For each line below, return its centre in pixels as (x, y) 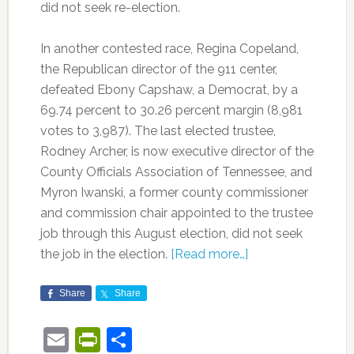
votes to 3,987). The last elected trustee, (158, 131)
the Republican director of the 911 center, (158, 69)
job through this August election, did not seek (171, 233)
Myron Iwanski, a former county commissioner (174, 192)
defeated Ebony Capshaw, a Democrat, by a (169, 90)
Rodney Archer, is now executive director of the (177, 151)
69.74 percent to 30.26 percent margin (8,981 (171, 110)
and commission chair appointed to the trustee (176, 213)
